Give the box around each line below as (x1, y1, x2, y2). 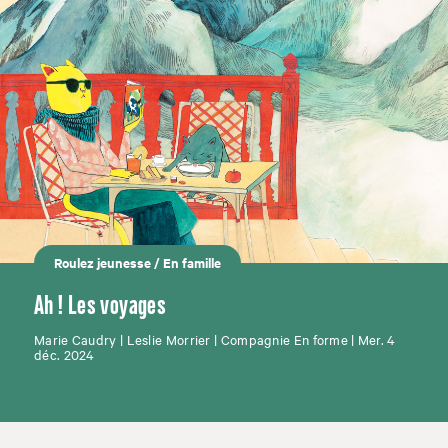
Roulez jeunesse (54, 252, 151, 272)
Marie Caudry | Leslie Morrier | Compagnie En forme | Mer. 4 (34, 329, 396, 348)
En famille (163, 252, 221, 272)
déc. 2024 (34, 344, 95, 363)
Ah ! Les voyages (34, 293, 166, 319)
